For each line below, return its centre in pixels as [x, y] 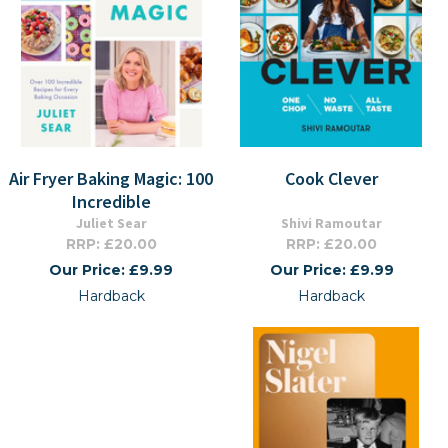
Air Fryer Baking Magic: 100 [111, 178]
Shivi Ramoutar [331, 223]
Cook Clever [331, 178]
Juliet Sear [111, 223]
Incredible [111, 201]
